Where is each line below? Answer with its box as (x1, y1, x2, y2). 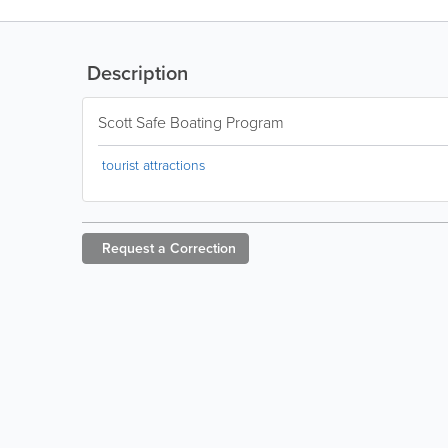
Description (82, 58, 188, 88)
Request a (102, 238, 166, 259)
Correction (170, 238, 236, 259)
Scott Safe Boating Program (98, 111, 284, 134)
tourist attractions (102, 155, 205, 176)
